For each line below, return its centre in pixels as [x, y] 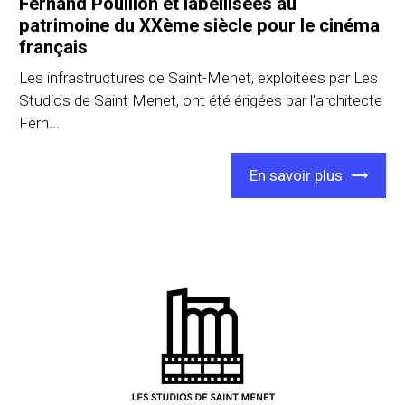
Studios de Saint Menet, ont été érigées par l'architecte [201, 100]
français [54, 47]
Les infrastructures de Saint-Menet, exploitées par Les [199, 77]
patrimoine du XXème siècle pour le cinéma [200, 25]
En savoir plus [296, 175]
